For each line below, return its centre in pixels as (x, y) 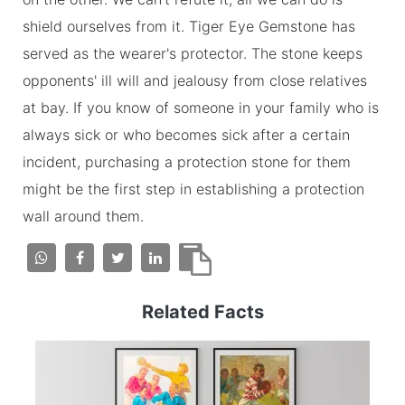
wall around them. (83, 216)
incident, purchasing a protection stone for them (187, 161)
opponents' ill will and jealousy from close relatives (195, 80)
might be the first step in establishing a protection (193, 188)
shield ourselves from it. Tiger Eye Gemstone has (189, 26)
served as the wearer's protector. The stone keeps (193, 53)
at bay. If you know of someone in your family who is (201, 107)
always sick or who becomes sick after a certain (186, 134)
